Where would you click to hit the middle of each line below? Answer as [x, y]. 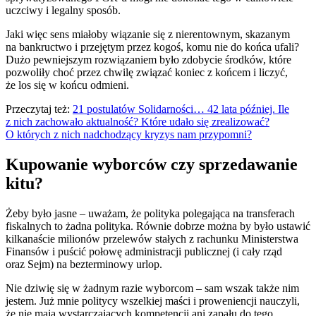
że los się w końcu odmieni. [67, 85]
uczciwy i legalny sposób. [63, 11]
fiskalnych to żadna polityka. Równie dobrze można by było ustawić [158, 226]
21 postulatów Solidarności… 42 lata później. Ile [181, 109]
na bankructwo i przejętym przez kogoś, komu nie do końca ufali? [152, 47]
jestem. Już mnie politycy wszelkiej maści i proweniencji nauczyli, [153, 301]
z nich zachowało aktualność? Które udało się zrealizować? [138, 122]
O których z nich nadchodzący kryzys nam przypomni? [129, 135]
